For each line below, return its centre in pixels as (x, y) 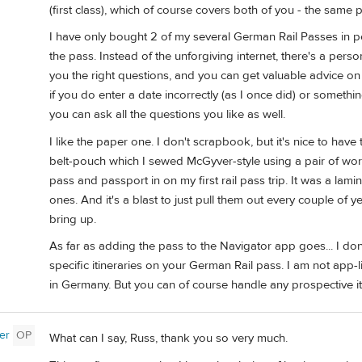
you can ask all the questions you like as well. (167, 115)
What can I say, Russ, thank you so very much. (168, 339)
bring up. (73, 219)
